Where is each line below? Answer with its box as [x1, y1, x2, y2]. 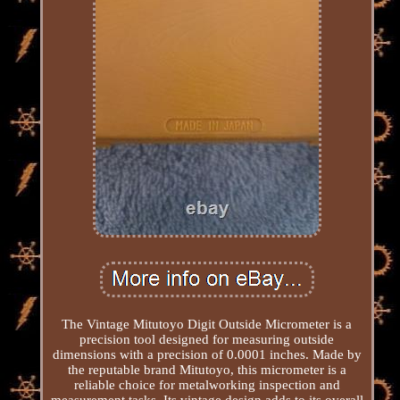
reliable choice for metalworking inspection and [73, 377, 340, 392]
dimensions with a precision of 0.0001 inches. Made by [52, 346, 362, 362]
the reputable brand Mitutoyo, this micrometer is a [67, 362, 346, 377]
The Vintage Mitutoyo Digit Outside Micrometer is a [62, 316, 353, 331]
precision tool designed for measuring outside [79, 331, 335, 346]
